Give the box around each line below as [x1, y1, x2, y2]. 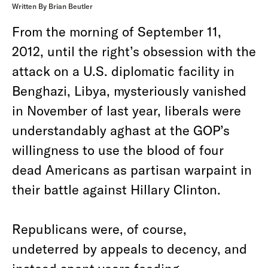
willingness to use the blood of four [12, 142, 224, 157]
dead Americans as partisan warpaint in [12, 162, 252, 177]
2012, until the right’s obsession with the [12, 43, 256, 59]
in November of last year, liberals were [12, 102, 241, 118]
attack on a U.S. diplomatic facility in [12, 63, 234, 78]
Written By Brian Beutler [12, 2, 93, 10]
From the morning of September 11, [12, 23, 221, 39]
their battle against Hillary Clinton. [12, 181, 221, 197]
